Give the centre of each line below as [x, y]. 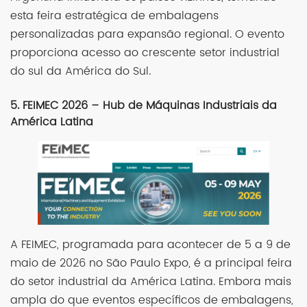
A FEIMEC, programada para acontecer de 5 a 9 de [150, 245]
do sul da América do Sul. [81, 71]
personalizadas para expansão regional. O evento [147, 34]
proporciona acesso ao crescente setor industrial [145, 52]
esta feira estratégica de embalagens [114, 15]
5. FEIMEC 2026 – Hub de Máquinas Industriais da [144, 105]
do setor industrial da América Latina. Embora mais [151, 282]
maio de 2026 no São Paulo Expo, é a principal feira [151, 263]
